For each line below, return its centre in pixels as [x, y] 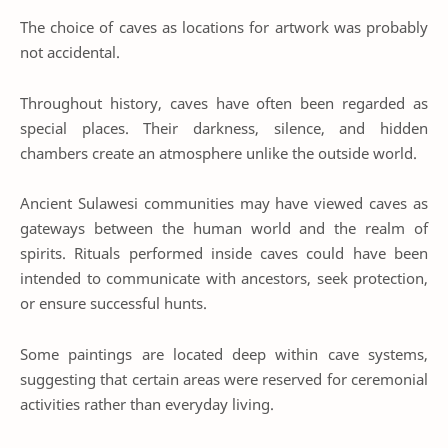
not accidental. [70, 52]
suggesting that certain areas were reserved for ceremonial [224, 378]
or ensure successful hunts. [113, 303]
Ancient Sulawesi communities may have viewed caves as [224, 203]
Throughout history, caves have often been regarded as [224, 102]
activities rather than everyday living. [147, 403]
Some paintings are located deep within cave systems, [224, 353]
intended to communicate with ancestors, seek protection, [224, 278]
